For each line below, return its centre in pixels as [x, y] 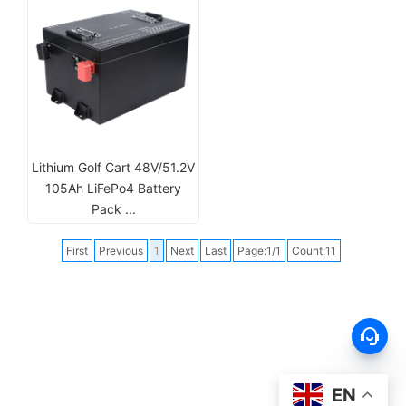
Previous [121, 251]
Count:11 [314, 251]
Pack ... [113, 209]
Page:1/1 [260, 251]
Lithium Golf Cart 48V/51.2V [113, 167]
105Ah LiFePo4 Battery [113, 188]
